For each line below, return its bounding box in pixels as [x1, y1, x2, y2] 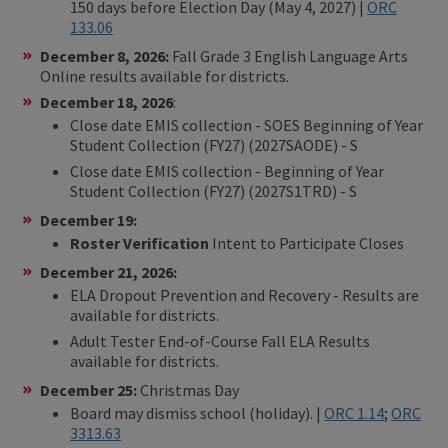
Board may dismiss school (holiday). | [70, 402, 324, 423]
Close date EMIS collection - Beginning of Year [70, 160, 384, 181]
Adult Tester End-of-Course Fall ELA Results [70, 330, 370, 351]
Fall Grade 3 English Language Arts [172, 45, 408, 66]
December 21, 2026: [40, 261, 180, 282]
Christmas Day [140, 379, 239, 400]
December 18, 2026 [40, 91, 173, 112]
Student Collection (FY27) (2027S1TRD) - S [70, 180, 357, 201]
